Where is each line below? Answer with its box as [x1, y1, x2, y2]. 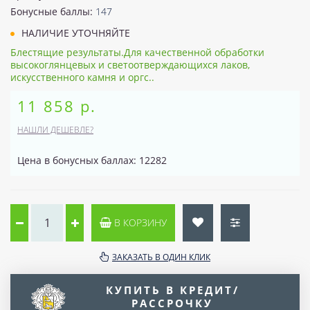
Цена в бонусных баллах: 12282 [17, 153, 167, 167]
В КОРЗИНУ [111, 215, 167, 229]
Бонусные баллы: [10, 4, 95, 18]
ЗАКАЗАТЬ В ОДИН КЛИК [112, 250, 210, 263]
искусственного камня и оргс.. [10, 70, 154, 84]
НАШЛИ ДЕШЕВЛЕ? [17, 123, 93, 136]
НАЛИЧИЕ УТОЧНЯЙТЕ [19, 26, 130, 39]
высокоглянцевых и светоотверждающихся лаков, [10, 57, 250, 71]
